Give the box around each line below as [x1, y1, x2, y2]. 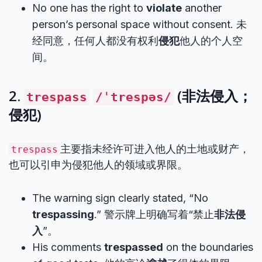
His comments [32, 241, 104, 253]
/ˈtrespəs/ [95, 90, 171, 104]
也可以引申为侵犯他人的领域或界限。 [9, 158, 188, 171]
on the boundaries [163, 241, 253, 253]
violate [146, 2, 182, 14]
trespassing [32, 208, 94, 220]
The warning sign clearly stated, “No [32, 192, 208, 204]
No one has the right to [32, 2, 146, 14]
